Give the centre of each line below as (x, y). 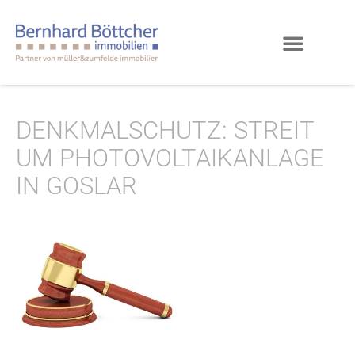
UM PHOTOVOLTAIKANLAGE (170, 158)
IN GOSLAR (76, 186)
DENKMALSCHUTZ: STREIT (165, 131)
